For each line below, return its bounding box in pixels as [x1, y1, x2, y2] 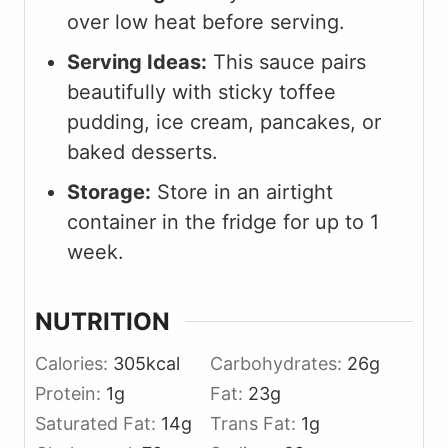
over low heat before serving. [67, 9, 345, 34]
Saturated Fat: [35, 412, 161, 434]
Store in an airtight [151, 179, 333, 204]
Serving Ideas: [67, 49, 207, 74]
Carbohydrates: [210, 352, 347, 374]
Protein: [35, 382, 106, 404]
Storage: [67, 179, 151, 204]
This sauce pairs [207, 49, 366, 74]
